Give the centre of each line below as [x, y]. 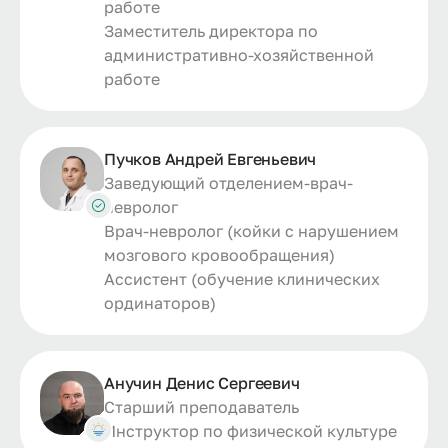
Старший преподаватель [201, 406]
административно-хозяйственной [239, 54]
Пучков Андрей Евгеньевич [210, 158]
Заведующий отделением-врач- [228, 182]
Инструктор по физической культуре [250, 430]
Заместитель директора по [211, 30]
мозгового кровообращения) [219, 254]
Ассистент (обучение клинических [242, 278]
